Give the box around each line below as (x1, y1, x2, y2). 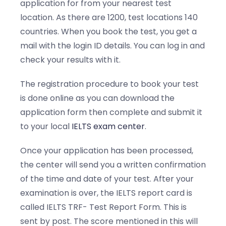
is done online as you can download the (20, 92, 175, 104)
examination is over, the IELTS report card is (20, 187, 192, 199)
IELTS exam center (72, 120, 145, 132)
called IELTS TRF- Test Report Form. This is (20, 201, 187, 213)
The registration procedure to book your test (20, 78, 199, 90)
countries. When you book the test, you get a (20, 25, 197, 37)
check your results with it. (20, 53, 121, 66)
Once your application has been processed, (20, 144, 193, 156)
